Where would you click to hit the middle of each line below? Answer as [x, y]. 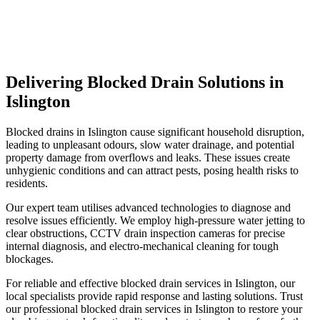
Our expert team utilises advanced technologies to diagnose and [148, 207]
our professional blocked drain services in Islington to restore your [154, 309]
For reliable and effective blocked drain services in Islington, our [150, 283]
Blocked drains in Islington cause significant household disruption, [155, 131]
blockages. [30, 259]
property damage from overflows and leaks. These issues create [148, 157]
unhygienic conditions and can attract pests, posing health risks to [152, 170]
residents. [27, 183]
